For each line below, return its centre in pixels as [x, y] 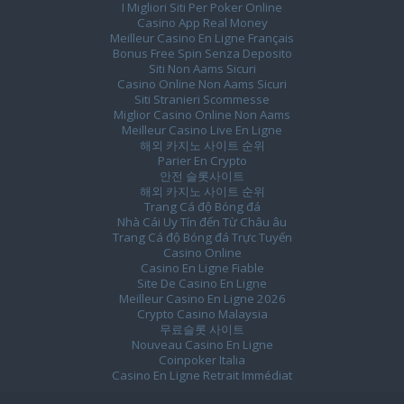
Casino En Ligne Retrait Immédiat [202, 375]
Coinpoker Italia [202, 360]
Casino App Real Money [202, 23]
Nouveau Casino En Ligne [202, 344]
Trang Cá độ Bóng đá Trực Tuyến [202, 237]
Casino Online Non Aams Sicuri [202, 84]
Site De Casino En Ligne [202, 283]
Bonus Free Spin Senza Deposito [202, 53]
